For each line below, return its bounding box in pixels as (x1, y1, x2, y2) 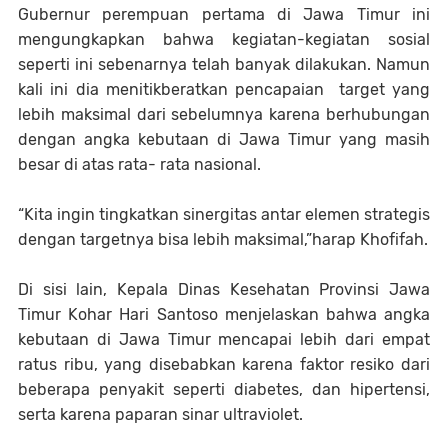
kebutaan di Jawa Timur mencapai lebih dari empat (18, 329, 430, 349)
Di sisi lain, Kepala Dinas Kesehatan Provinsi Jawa (18, 279, 430, 299)
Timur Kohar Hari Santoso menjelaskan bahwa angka (18, 304, 430, 324)
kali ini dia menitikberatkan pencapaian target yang (18, 79, 430, 99)
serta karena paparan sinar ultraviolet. (18, 404, 303, 424)
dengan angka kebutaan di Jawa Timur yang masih (18, 129, 430, 149)
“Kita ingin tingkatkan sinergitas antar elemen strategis (18, 204, 430, 224)
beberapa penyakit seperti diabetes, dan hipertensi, (18, 379, 430, 399)
